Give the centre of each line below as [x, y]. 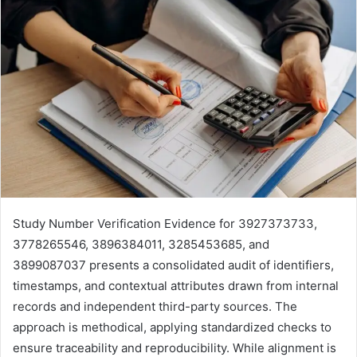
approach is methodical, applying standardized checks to [172, 327]
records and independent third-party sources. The [155, 306]
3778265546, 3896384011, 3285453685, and [141, 244]
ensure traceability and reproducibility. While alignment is [175, 347]
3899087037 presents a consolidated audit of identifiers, [173, 265]
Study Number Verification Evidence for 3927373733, [165, 223]
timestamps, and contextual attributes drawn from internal [176, 285]
